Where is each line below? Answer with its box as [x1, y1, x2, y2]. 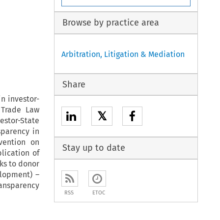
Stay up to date [62, 142, 125, 154]
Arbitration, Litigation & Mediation [61, 49, 185, 59]
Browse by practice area [62, 17, 159, 28]
